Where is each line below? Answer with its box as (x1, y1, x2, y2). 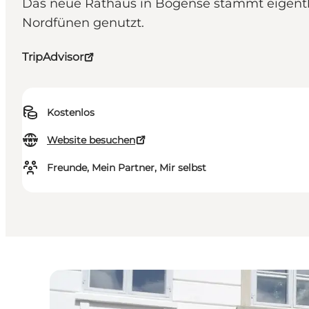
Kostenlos (47, 106, 94, 119)
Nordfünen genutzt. (22, 15, 144, 31)
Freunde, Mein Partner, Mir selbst (47, 161, 206, 175)
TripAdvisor (22, 50, 83, 64)
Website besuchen (47, 134, 135, 147)
